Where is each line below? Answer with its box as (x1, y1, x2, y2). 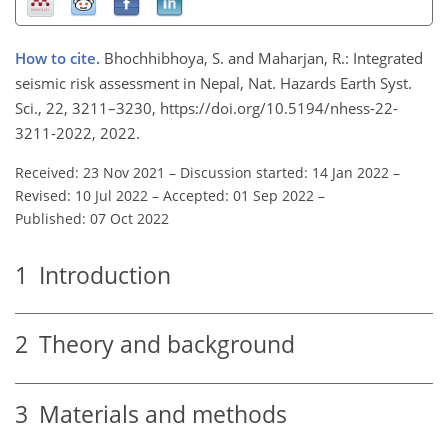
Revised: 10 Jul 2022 (15, 185, 148, 205)
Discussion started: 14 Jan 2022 (180, 162, 389, 182)
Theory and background (28, 329, 295, 361)
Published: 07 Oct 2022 (15, 208, 169, 228)
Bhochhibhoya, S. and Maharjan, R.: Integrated (104, 47, 423, 68)
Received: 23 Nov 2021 (15, 162, 165, 182)
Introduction (28, 259, 171, 291)
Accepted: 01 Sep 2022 (163, 185, 314, 205)
